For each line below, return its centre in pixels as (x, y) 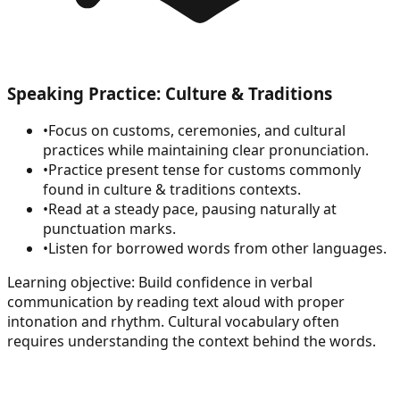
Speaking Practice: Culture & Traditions (170, 93)
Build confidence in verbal (225, 283)
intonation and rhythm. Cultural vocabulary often (173, 322)
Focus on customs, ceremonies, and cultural (197, 131)
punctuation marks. (109, 229)
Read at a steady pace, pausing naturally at (192, 209)
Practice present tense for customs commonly (204, 170)
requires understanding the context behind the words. (192, 342)
